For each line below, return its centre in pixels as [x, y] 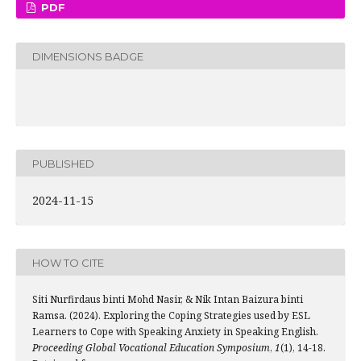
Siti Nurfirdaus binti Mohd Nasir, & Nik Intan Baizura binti [168, 300]
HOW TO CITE [68, 262]
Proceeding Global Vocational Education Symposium [151, 348]
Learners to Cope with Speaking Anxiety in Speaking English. [175, 332]
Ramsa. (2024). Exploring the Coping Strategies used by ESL [171, 316]
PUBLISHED [63, 163]
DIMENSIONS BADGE [88, 56]
